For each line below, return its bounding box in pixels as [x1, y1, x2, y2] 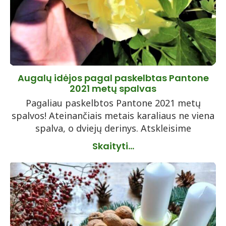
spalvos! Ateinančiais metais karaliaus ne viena [12, 109, 214, 122]
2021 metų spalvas [70, 82, 156, 95]
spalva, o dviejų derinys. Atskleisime [35, 122, 191, 134]
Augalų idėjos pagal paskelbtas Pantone [17, 72, 209, 84]
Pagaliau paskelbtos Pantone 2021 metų [25, 97, 201, 109]
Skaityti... [92, 140, 134, 152]
